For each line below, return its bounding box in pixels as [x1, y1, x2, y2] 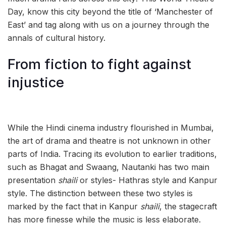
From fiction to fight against [8, 56, 191, 73]
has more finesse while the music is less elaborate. [8, 214, 201, 224]
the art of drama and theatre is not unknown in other [8, 135, 211, 146]
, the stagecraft [159, 201, 217, 211]
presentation [8, 175, 58, 185]
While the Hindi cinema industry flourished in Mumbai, [8, 122, 214, 133]
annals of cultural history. [8, 32, 105, 43]
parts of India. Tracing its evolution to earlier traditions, [8, 148, 217, 159]
